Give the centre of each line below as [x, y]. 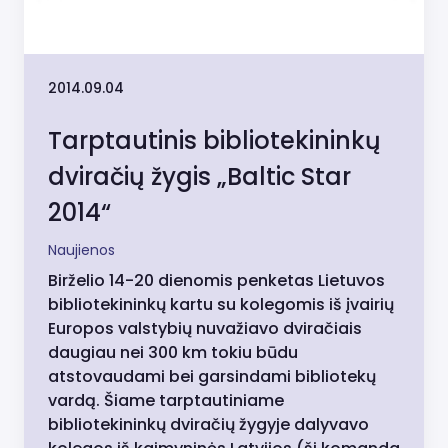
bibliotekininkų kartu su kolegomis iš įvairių [221, 305]
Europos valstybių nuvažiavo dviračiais [205, 329]
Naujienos [81, 250]
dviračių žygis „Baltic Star [199, 177]
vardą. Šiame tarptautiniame [166, 401]
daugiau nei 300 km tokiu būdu [173, 353]
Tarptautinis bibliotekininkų [214, 141]
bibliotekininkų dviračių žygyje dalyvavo [208, 425]
